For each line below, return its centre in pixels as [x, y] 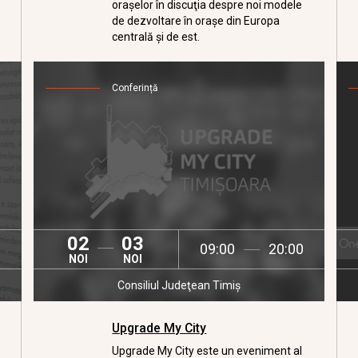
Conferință [135, 88]
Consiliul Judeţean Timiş [179, 285]
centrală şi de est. [156, 37]
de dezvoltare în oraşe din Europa [196, 21]
